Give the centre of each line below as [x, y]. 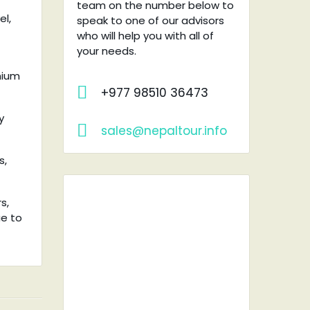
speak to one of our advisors [151, 20]
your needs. [107, 51]
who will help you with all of [145, 36]
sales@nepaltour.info [164, 131]
